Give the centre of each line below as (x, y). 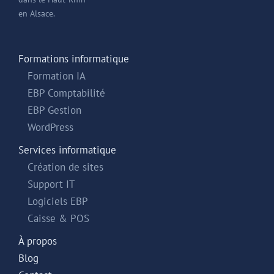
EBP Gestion (54, 110)
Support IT (51, 184)
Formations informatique (74, 59)
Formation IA (57, 76)
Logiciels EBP (58, 202)
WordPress (50, 128)
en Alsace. (37, 14)
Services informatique (67, 150)
